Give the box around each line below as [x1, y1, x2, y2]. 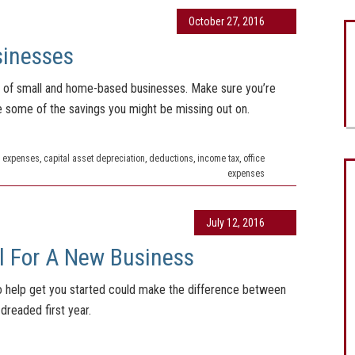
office [243, 153, 265, 164]
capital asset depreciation [44, 153, 145, 164]
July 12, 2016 [206, 216, 265, 229]
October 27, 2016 [189, 15, 265, 28]
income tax [197, 153, 239, 164]
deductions [149, 153, 193, 164]
